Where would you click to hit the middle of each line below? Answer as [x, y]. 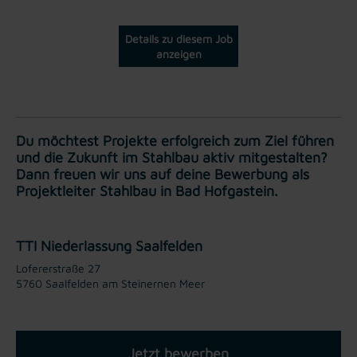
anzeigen [178, 53]
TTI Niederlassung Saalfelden [109, 245]
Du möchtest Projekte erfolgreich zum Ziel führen [175, 140]
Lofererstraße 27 [58, 268]
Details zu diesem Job [178, 38]
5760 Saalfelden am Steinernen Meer [110, 283]
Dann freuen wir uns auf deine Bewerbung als [163, 174]
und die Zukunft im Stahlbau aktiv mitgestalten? [172, 157]
